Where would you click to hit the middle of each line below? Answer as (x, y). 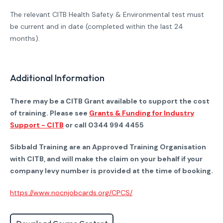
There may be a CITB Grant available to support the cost (110, 101)
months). (25, 38)
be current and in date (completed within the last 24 (97, 26)
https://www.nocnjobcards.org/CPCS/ (71, 193)
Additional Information (57, 78)
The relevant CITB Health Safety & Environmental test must (107, 14)
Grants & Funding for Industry (142, 113)
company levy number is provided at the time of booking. (111, 171)
